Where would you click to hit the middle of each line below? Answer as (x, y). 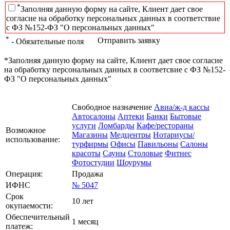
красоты (86, 153)
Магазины (90, 135)
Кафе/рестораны (165, 125)
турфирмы (90, 144)
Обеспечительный (38, 217)
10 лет (83, 201)
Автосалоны (94, 116)
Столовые (145, 153)
